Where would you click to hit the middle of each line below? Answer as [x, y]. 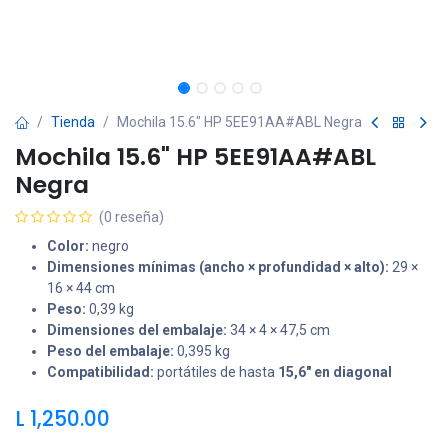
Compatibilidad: [100, 372]
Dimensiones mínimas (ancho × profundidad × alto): [218, 267]
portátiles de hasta [216, 372]
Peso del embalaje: [110, 351]
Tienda [73, 122]
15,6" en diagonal [335, 372]
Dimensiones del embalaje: [137, 330]
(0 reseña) [131, 217]
